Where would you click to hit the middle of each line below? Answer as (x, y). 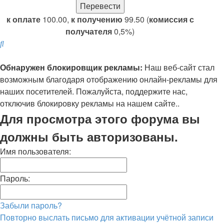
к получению (96, 19)
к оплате (23, 19)
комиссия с (171, 19)
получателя (89, 31)
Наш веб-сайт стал (178, 67)
